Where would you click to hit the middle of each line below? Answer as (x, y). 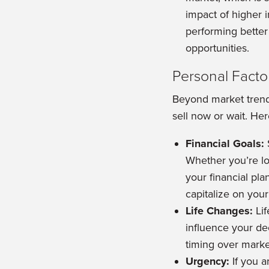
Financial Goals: (225, 144)
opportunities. (218, 48)
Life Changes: (219, 211)
